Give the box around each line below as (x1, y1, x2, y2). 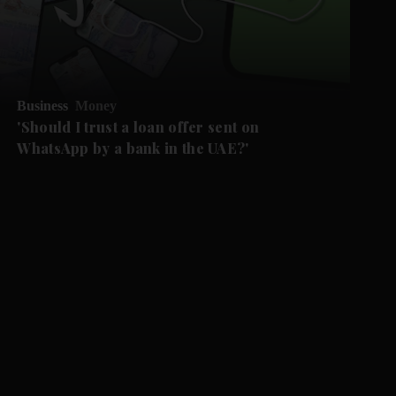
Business (17, 97, 69, 113)
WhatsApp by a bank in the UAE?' (17, 138, 249, 157)
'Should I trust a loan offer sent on (17, 117, 260, 136)
